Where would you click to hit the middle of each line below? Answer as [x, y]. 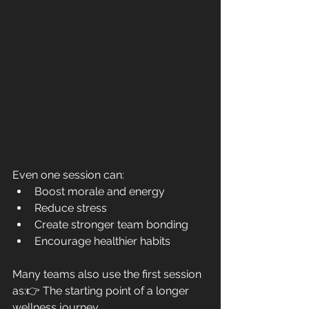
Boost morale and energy [100, 191]
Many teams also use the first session [108, 274]
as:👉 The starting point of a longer [102, 290]
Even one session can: [68, 175]
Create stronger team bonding [111, 224]
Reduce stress [71, 208]
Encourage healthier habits [102, 241]
